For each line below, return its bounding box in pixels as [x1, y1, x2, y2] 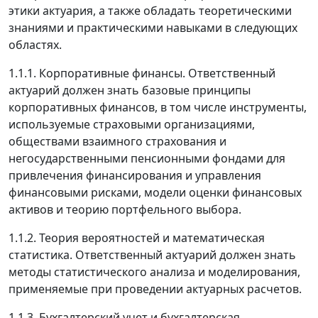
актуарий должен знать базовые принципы [9, 82, 251, 99]
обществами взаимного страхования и [9, 133, 226, 150]
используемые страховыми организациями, [9, 116, 255, 133]
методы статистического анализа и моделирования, [9, 264, 300, 280]
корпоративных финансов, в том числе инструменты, [9, 99, 307, 116]
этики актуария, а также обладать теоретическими [9, 3, 292, 19]
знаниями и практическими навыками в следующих [9, 20, 297, 36]
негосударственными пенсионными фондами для [9, 150, 285, 167]
